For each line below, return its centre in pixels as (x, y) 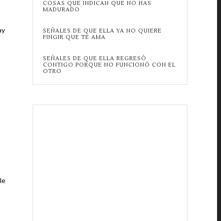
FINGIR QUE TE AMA (74, 37)
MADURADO (61, 10)
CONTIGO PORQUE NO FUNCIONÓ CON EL (109, 65)
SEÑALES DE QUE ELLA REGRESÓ (94, 58)
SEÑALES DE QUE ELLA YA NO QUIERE (102, 31)
